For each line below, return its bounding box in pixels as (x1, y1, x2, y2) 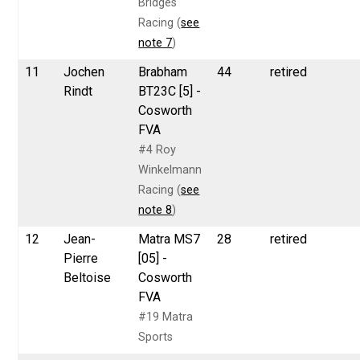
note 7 (138, 35, 173, 50)
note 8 (138, 202, 173, 217)
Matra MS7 (138, 231, 201, 247)
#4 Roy (138, 142, 177, 157)
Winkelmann (138, 162, 202, 177)
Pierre (63, 250, 99, 266)
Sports (138, 329, 174, 344)
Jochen (63, 63, 105, 80)
